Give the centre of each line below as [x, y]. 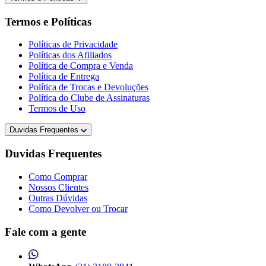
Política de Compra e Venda [81, 66]
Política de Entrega [64, 77]
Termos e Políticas [48, 21]
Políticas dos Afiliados [70, 55]
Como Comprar [58, 176]
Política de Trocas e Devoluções [88, 87]
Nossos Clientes [58, 187]
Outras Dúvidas [58, 198]
